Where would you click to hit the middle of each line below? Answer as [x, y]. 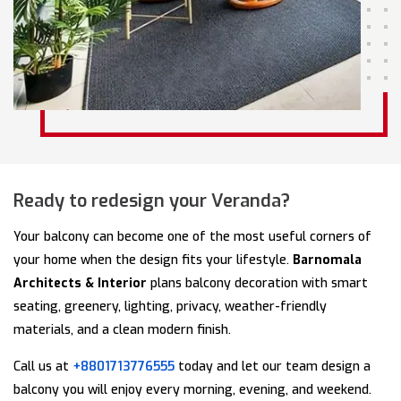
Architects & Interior [80, 284]
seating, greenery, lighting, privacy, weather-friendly [170, 307]
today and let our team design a [273, 367]
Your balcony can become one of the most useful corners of [192, 237]
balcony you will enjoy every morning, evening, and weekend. [192, 390]
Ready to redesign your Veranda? [152, 201]
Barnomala [327, 260]
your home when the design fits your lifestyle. [153, 260]
